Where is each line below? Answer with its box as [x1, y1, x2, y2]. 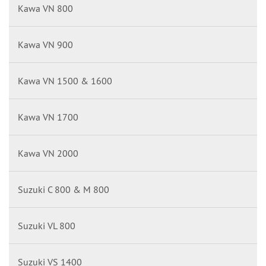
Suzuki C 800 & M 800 [18, 183, 109, 195]
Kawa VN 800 [18, 2, 73, 14]
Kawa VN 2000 [18, 147, 78, 159]
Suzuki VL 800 [18, 220, 75, 232]
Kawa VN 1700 [18, 111, 78, 123]
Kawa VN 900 [18, 39, 73, 50]
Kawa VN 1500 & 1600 [18, 75, 112, 87]
